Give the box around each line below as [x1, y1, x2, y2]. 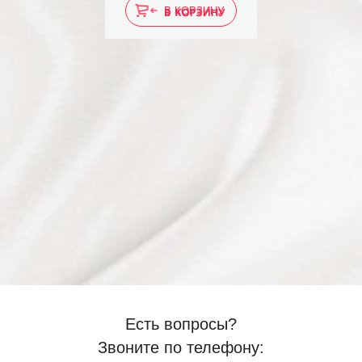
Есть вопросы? [124, 315, 237, 334]
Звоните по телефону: [97, 339, 264, 357]
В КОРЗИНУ [164, 4, 225, 17]
